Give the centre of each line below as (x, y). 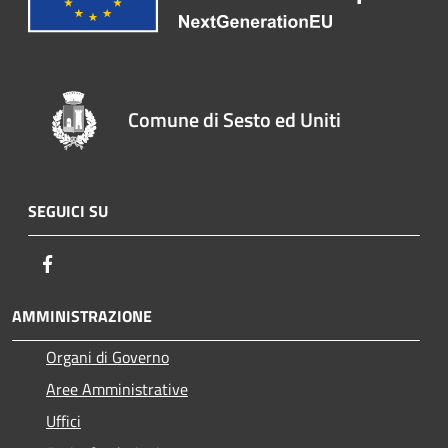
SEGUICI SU (68, 210)
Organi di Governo (107, 356)
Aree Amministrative (117, 388)
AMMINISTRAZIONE (82, 315)
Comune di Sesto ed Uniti (235, 119)
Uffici (63, 420)
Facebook (90, 262)
